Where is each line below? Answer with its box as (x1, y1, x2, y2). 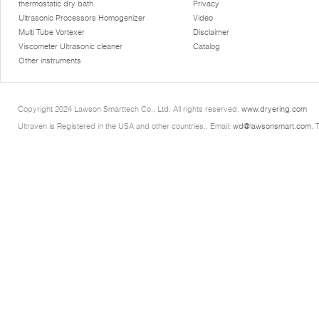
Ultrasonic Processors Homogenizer (19, 12, 146, 23)
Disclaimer (192, 26, 229, 37)
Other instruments (19, 55, 82, 66)
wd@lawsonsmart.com (233, 120, 311, 131)
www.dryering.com (241, 103, 307, 114)
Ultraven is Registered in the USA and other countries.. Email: (18, 120, 233, 131)
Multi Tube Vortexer (19, 26, 85, 37)
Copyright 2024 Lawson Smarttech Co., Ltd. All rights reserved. (18, 103, 241, 114)
